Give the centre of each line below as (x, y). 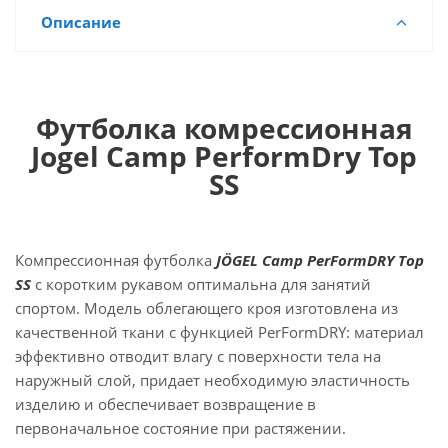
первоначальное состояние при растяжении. (180, 428)
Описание (81, 22)
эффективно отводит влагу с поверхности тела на (198, 356)
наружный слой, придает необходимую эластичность (212, 380)
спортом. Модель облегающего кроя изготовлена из (206, 308)
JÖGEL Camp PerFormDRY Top (320, 260)
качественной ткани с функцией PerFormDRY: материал (219, 332)
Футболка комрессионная (224, 128)
